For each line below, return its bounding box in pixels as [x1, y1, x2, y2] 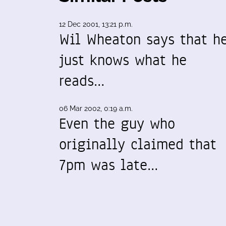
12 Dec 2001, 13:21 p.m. [59, 20, 133, 28]
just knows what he [59, 49, 187, 71]
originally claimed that [59, 134, 216, 155]
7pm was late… [59, 154, 158, 176]
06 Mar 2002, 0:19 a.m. [59, 104, 133, 112]
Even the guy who [59, 113, 175, 134]
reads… [59, 70, 104, 91]
